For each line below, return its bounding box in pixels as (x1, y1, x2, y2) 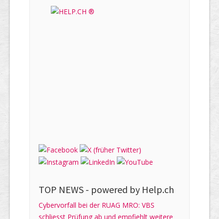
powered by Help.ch (91, 183, 174, 196)
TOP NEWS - (39, 183, 91, 196)
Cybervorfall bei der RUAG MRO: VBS (39, 200, 154, 210)
